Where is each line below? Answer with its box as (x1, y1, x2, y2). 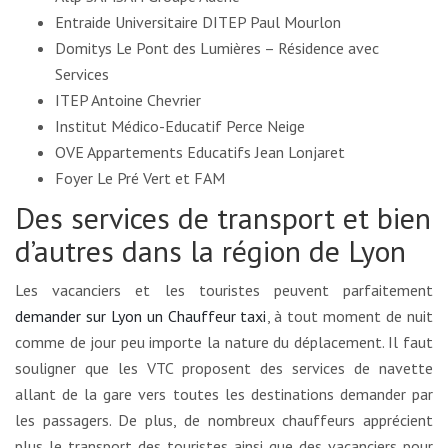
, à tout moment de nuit (266, 306, 433, 327)
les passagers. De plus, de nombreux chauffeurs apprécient (15, 410, 433, 431)
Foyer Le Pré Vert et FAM (55, 168, 225, 189)
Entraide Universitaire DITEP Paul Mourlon (55, 12, 341, 33)
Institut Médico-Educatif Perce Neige (55, 116, 305, 137)
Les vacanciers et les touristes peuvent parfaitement (15, 280, 433, 301)
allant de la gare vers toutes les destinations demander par (15, 384, 433, 405)
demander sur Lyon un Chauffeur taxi (15, 306, 267, 327)
